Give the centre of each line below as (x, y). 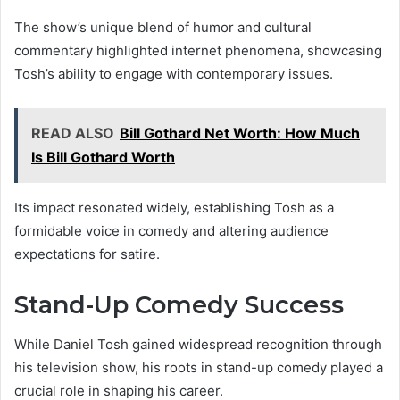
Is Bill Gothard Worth (103, 157)
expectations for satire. (87, 254)
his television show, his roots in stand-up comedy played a (199, 368)
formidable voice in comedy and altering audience (171, 230)
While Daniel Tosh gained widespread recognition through (198, 345)
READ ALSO (73, 133)
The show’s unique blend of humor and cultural (163, 27)
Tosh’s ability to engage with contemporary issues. (174, 73)
